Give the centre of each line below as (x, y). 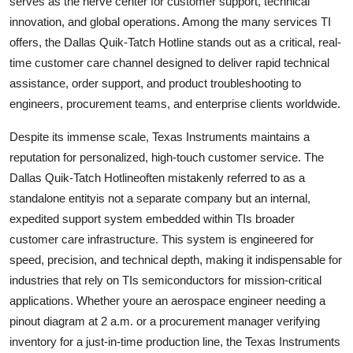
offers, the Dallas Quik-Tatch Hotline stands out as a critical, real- (175, 42)
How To (35, 52)
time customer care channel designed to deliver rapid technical (169, 62)
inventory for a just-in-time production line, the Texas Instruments (175, 341)
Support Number (62, 91)
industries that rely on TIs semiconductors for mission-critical (165, 280)
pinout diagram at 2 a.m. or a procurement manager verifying (165, 321)
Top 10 (32, 13)
